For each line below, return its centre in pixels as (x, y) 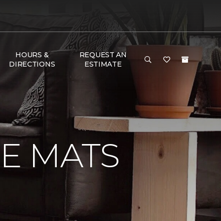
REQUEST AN (103, 55)
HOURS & (32, 55)
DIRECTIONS (32, 64)
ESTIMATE (103, 64)
